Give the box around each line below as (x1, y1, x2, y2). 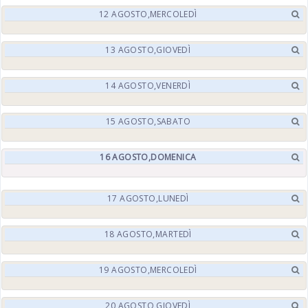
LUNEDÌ (158, 192, 189, 204)
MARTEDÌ (155, 228, 192, 240)
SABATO (156, 115, 191, 127)
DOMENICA (151, 151, 197, 163)
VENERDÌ (156, 80, 191, 91)
